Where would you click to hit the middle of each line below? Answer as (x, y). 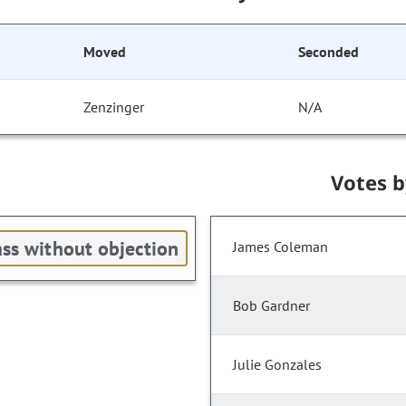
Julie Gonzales (277, 365)
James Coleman (280, 247)
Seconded (329, 52)
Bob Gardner (271, 306)
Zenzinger (114, 107)
